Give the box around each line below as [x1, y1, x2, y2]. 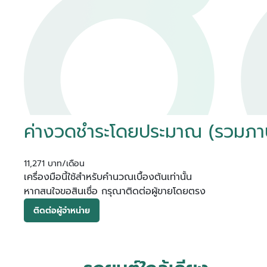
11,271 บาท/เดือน [24, 157, 85, 170]
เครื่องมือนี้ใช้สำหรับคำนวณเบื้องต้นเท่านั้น [24, 170, 192, 184]
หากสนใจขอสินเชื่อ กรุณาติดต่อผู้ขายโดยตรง [24, 184, 206, 198]
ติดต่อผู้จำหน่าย [33, 204, 90, 217]
